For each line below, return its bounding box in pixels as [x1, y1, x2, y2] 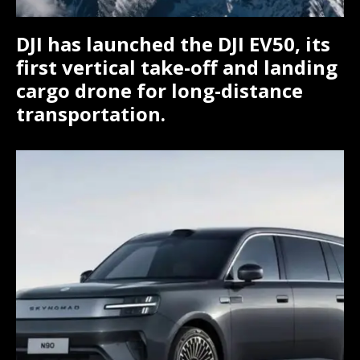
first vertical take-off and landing [16, 54, 337, 81]
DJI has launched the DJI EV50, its [16, 31, 330, 58]
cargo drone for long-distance [16, 77, 303, 104]
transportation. [16, 100, 166, 128]
